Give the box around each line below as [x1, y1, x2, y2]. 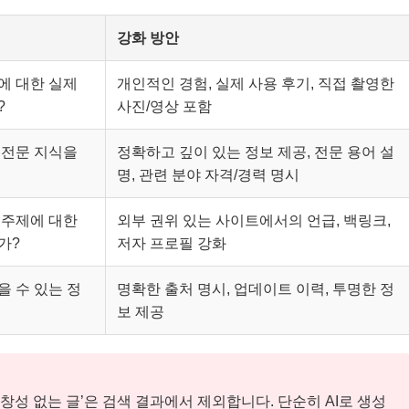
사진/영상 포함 [117, 99, 212, 115]
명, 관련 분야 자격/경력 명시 [117, 167, 299, 184]
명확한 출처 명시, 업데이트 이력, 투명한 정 [117, 281, 394, 298]
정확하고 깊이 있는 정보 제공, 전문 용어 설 [117, 144, 394, 161]
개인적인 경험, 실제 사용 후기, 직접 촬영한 [117, 76, 394, 92]
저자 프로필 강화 [117, 236, 226, 252]
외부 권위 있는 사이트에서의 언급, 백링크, [117, 213, 391, 229]
